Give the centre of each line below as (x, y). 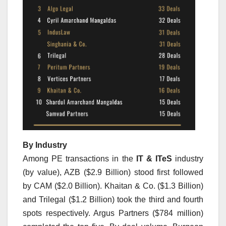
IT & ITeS (154, 158)
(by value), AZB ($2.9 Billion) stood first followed (113, 172)
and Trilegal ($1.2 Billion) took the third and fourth (113, 199)
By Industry (45, 145)
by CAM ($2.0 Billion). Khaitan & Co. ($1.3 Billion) (113, 186)
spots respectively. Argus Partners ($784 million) (113, 213)
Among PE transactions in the (79, 158)
